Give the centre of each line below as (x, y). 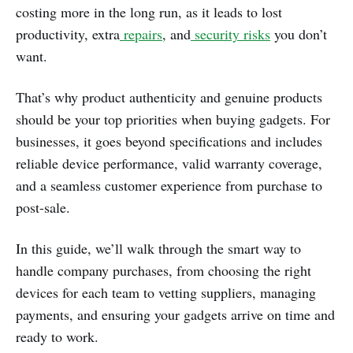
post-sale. (43, 208)
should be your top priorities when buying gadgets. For (173, 119)
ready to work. (57, 337)
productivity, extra (68, 34)
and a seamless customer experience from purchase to (169, 186)
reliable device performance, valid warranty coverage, (169, 163)
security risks (230, 34)
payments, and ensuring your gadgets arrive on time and (175, 315)
